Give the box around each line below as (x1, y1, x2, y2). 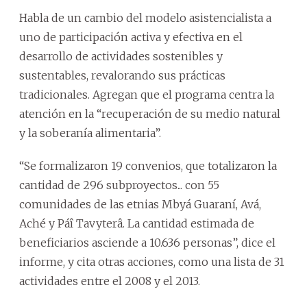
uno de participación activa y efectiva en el (19, 29, 243, 44)
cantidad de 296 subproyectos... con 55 (19, 177, 219, 192)
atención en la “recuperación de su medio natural (19, 106, 280, 121)
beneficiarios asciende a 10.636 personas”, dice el (19, 235, 275, 249)
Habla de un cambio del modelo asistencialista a (19, 10, 271, 25)
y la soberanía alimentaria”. (19, 125, 161, 140)
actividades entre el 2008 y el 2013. (19, 273, 200, 288)
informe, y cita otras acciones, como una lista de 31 (19, 254, 284, 269)
